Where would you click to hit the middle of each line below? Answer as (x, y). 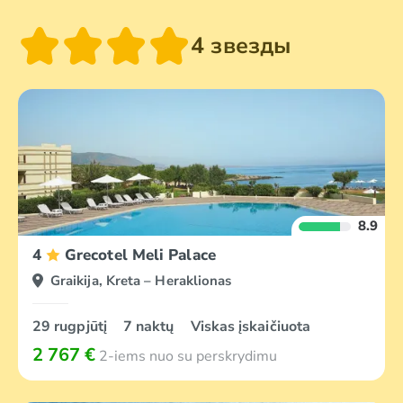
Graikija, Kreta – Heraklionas (141, 281)
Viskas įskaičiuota (251, 327)
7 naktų (150, 327)
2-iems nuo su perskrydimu (186, 356)
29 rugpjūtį (72, 327)
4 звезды (241, 45)
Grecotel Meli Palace (140, 255)
